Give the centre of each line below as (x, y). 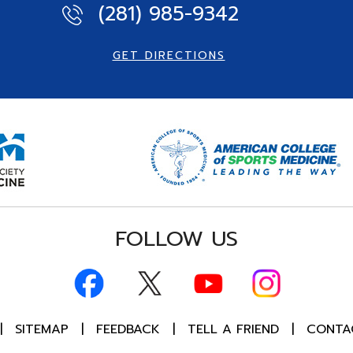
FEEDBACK (130, 329)
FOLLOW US (176, 239)
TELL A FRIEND (233, 329)
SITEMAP (41, 329)
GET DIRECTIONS (169, 56)
